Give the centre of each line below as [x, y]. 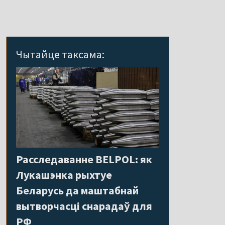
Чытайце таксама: [60, 54]
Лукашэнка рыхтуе [64, 175]
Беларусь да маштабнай [77, 190]
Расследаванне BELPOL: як [84, 159]
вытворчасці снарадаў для [84, 206]
